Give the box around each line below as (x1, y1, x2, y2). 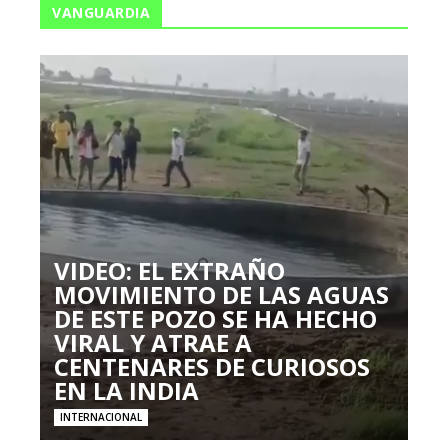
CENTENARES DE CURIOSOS (54, 349, 370, 383)
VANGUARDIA (52, 2, 150, 22)
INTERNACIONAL (60, 409, 142, 424)
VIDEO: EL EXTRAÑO (54, 253, 285, 287)
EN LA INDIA (54, 373, 199, 407)
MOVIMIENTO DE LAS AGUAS (54, 277, 389, 311)
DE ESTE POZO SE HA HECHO (54, 301, 377, 335)
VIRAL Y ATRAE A (54, 325, 252, 359)
